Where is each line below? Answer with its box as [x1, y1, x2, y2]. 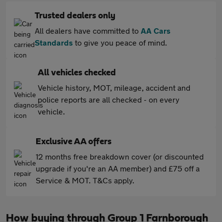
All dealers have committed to [35, 26, 141, 35]
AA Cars [141, 26, 170, 35]
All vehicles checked [38, 68, 116, 77]
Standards [35, 38, 73, 47]
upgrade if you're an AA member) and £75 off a [36, 164, 200, 173]
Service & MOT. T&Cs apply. [36, 175, 134, 185]
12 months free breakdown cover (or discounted [36, 152, 204, 161]
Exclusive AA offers [36, 137, 111, 146]
